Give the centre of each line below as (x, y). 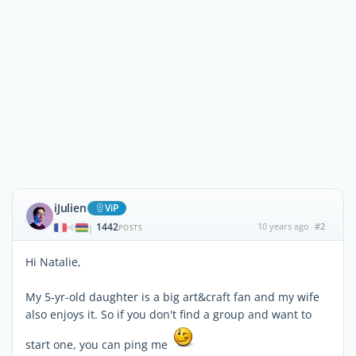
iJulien (70, 208)
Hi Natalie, (53, 262)
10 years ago (283, 226)
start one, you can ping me (98, 344)
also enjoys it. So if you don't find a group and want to (168, 314)
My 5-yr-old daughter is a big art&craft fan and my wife (172, 297)
